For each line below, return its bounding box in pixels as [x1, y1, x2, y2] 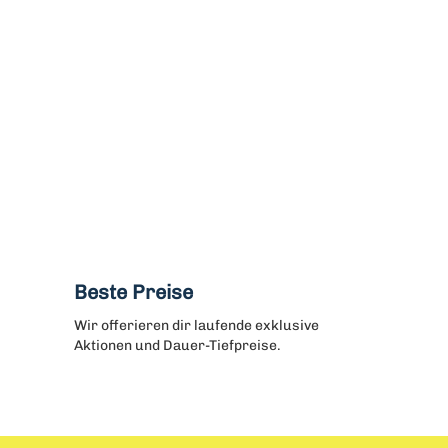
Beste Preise [73, 280, 193, 304]
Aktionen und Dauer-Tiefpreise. [73, 337, 281, 354]
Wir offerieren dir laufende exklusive [73, 317, 319, 334]
